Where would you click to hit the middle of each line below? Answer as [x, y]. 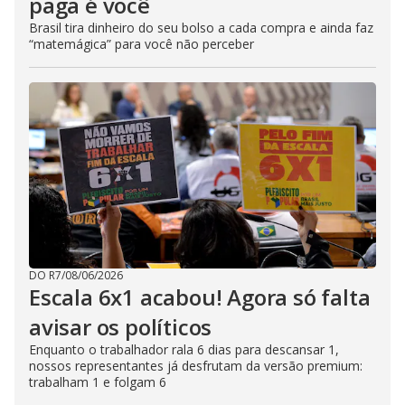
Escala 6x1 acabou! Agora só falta [200, 297]
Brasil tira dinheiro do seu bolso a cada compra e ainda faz [201, 27]
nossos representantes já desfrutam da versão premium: [196, 365]
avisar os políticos [121, 326]
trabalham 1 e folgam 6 [98, 381]
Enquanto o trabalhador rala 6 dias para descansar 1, [184, 349]
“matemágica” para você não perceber [141, 43]
